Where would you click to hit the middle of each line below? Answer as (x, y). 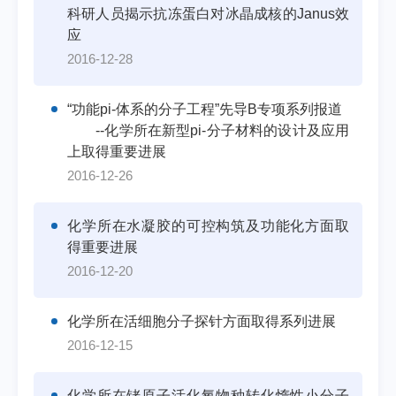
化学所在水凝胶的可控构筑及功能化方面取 (208, 226)
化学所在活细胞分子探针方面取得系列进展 (202, 321)
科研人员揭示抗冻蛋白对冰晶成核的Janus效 (208, 14)
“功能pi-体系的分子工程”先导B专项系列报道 (205, 109)
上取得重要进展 (117, 152)
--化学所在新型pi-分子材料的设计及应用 (208, 130)
